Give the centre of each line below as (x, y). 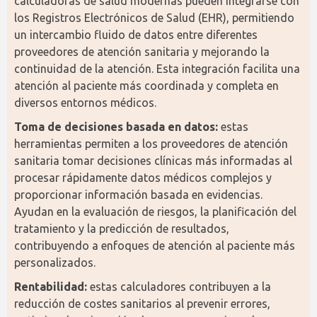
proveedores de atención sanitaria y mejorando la (142, 52)
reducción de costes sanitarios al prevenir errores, (142, 304)
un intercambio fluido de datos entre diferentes (136, 35)
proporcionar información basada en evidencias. (138, 195)
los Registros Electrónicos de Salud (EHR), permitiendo (154, 18)
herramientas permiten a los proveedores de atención (151, 144)
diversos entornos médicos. (85, 103)
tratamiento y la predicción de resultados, (122, 229)
